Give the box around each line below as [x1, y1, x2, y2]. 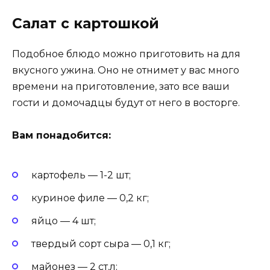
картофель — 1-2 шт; [31, 169, 131, 181]
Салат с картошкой [12, 15, 159, 33]
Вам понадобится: [12, 130, 111, 142]
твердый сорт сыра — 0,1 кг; [31, 238, 171, 250]
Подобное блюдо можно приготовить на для [12, 48, 240, 60]
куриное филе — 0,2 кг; [31, 192, 149, 204]
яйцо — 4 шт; [31, 215, 96, 227]
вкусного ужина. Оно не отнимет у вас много [12, 64, 239, 77]
